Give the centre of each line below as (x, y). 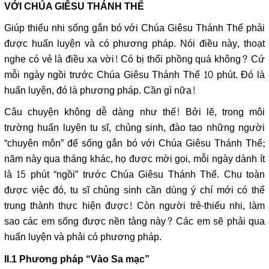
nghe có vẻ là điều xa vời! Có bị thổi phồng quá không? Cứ (134, 59)
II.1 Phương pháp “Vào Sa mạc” (77, 258)
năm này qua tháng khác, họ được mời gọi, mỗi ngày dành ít (134, 159)
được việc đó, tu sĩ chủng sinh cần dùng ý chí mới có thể (134, 190)
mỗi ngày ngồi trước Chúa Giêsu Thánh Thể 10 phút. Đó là (134, 75)
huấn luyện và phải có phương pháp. (83, 237)
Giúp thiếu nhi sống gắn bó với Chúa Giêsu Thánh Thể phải (134, 28)
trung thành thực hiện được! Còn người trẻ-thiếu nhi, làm (134, 206)
